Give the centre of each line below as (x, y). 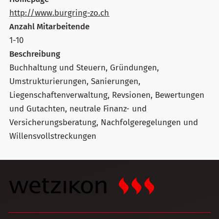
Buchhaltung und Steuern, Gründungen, (84, 67)
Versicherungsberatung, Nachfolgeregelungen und (55, 122)
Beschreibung (35, 54)
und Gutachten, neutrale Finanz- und (78, 109)
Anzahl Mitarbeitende (49, 26)
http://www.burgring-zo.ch (59, 13)
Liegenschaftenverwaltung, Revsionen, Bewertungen (107, 95)
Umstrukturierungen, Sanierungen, (75, 81)
